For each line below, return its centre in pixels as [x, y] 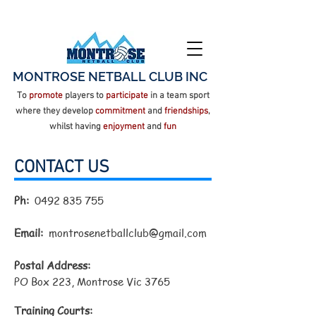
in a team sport [180, 96]
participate [128, 96]
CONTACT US [62, 168]
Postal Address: [52, 265]
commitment [121, 111]
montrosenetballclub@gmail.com [128, 233]
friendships [186, 111]
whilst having [76, 127]
